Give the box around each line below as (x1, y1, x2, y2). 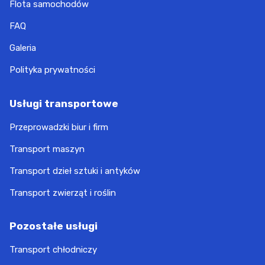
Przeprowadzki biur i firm (9, 121, 108, 132)
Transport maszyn (9, 143, 85, 154)
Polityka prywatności (9, 64, 95, 76)
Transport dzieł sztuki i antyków (9, 165, 140, 176)
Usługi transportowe (9, 97, 118, 109)
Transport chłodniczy (9, 244, 97, 256)
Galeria (9, 43, 36, 54)
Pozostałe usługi (9, 220, 98, 232)
